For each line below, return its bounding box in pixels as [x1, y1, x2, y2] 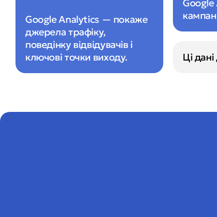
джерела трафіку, [25, 25, 106, 38]
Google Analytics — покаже [25, 13, 148, 26]
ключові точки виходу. [25, 50, 128, 63]
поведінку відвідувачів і [25, 38, 133, 51]
